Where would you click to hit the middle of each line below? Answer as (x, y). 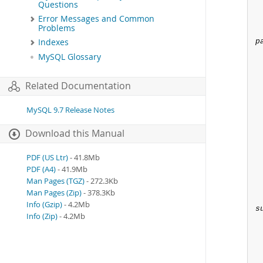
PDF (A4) (41, 169)
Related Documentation (78, 86)
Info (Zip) (42, 216)
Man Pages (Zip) (54, 193)
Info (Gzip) (44, 204)
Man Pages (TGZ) (55, 181)
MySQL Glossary (70, 57)
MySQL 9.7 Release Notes (70, 110)
